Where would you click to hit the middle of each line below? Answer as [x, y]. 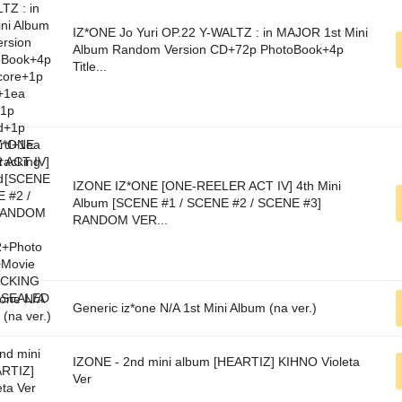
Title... [90, 67]
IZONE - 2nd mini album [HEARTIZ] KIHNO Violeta [216, 362]
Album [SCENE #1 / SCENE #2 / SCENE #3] [197, 203]
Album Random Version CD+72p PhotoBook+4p [208, 50]
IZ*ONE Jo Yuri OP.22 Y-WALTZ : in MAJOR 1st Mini [220, 33]
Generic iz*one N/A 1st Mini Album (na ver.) [195, 308]
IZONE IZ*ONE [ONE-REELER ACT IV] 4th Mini [207, 186]
